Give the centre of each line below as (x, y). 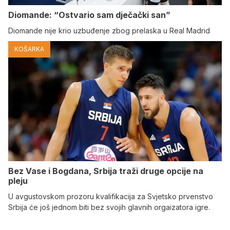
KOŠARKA (29, 49)
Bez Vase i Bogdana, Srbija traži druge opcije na (106, 171)
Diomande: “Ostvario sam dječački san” (89, 15)
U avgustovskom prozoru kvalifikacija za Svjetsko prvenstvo (111, 196)
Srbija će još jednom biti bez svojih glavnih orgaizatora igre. (109, 207)
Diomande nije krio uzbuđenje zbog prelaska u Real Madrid (109, 31)
